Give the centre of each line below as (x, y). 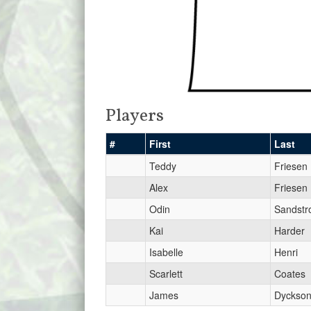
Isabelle (166, 252)
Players (135, 116)
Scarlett (166, 274)
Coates (290, 274)
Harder (289, 231)
